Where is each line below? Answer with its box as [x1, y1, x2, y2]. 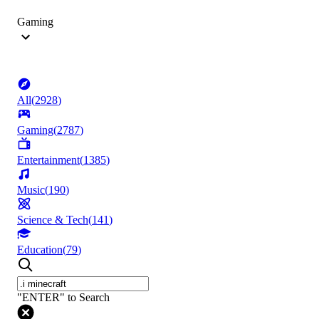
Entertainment [17, 154, 80, 167]
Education [17, 244, 63, 256]
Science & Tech [17, 214, 88, 226]
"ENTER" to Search [17, 291, 110, 304]
